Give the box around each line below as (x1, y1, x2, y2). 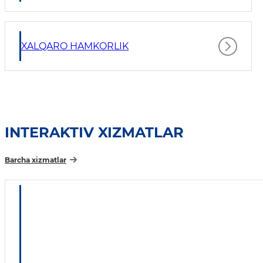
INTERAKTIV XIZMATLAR (5, 124, 184, 141)
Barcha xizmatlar (5, 156, 66, 165)
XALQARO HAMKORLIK (21, 41, 129, 52)
